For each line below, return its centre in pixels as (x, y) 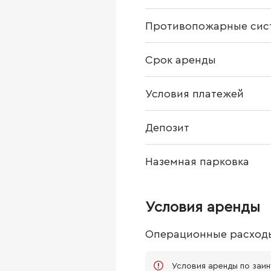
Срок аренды (181, 60)
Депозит (167, 128)
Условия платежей (194, 94)
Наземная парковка (197, 162)
